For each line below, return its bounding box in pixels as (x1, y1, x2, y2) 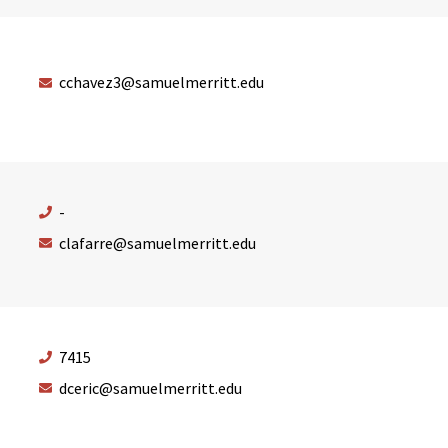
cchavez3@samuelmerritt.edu (59, 72, 264, 92)
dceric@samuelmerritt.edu (59, 377, 242, 398)
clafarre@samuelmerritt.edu (59, 232, 256, 253)
